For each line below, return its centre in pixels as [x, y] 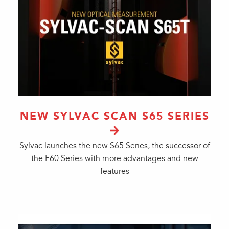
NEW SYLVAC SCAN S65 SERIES [114, 116]
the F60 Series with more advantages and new [114, 158]
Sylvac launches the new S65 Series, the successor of [114, 146]
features [114, 171]
